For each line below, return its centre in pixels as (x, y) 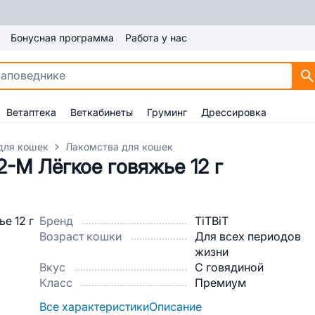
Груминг (167, 112)
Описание (175, 307)
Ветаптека (31, 112)
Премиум (220, 283)
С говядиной (229, 268)
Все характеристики (94, 307)
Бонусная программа (62, 38)
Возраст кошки (81, 237)
